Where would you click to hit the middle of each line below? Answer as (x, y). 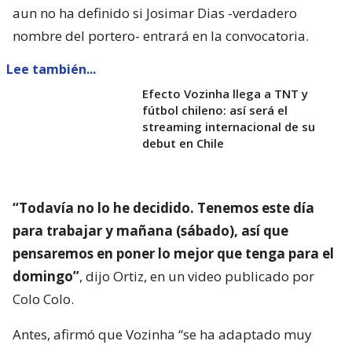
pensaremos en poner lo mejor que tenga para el (173, 253)
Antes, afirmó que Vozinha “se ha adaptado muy (162, 334)
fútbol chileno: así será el (215, 110)
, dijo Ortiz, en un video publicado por (197, 276)
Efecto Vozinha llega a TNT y (225, 93)
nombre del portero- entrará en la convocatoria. (161, 35)
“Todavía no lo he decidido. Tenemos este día (163, 207)
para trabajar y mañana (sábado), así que (150, 230)
